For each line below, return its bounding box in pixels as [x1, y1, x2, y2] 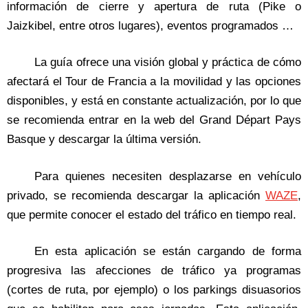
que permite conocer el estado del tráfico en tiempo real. [7, 208, 296, 221]
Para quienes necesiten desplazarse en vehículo [34, 169, 301, 183]
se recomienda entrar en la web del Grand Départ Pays [7, 113, 301, 127]
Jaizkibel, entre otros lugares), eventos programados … [7, 19, 294, 32]
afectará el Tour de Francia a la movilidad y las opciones [7, 75, 301, 89]
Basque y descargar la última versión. [7, 133, 201, 146]
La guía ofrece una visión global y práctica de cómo [34, 56, 301, 69]
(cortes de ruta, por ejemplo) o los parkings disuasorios [7, 283, 301, 297]
